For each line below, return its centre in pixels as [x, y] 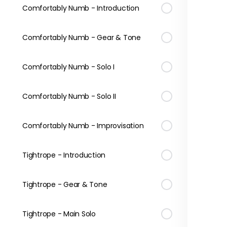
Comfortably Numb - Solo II [69, 96]
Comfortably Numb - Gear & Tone [82, 37]
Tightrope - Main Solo [59, 214]
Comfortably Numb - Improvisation [83, 126]
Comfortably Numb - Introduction [81, 8]
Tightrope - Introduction [64, 155]
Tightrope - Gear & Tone [65, 184]
